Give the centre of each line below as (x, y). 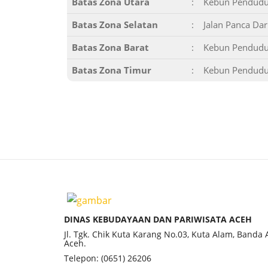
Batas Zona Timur (112, 70)
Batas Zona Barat (110, 47)
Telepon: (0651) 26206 (108, 258)
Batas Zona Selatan (115, 25)
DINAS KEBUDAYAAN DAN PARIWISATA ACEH (158, 219)
